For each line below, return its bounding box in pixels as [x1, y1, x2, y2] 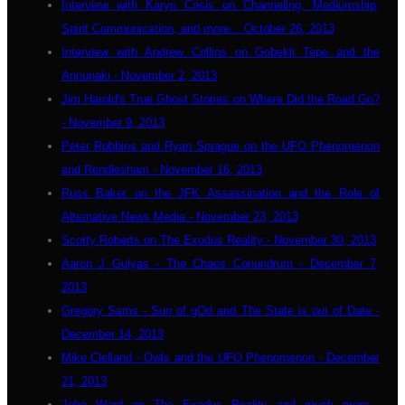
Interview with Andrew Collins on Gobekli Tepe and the [61, 45, 380, 59]
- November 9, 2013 [61, 116, 165, 129]
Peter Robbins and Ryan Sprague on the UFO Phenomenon [61, 139, 380, 153]
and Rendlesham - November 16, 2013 [61, 163, 262, 176]
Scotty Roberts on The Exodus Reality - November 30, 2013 [61, 233, 376, 247]
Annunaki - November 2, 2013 [61, 69, 217, 82]
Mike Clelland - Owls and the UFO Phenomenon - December [61, 351, 380, 364]
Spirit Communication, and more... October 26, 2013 [61, 22, 334, 35]
